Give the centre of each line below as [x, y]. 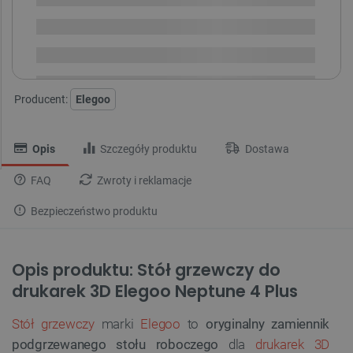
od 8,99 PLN [127, 45]
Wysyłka [156, 13]
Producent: [41, 100]
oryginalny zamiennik [268, 324]
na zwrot [239, 45]
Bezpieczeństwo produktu [93, 212]
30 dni [204, 45]
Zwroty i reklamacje [143, 181]
